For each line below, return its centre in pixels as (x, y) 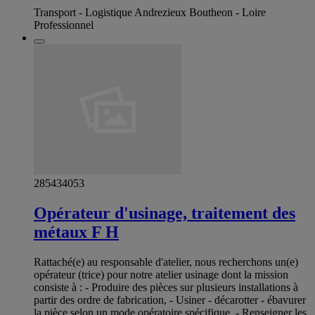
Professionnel (64, 25)
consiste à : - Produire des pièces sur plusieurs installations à (166, 288)
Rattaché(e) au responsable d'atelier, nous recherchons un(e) (166, 262)
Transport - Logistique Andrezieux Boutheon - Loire (150, 13)
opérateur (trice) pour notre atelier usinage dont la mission (161, 275)
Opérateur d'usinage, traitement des (165, 213)
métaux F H (76, 232)
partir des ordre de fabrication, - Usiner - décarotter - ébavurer (170, 300)
